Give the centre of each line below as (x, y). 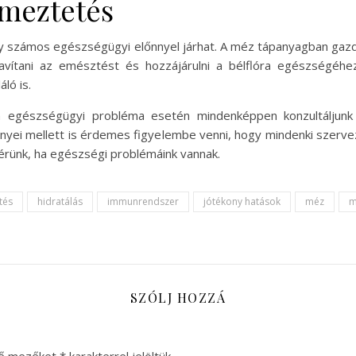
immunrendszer (143, 201)
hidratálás (60, 201)
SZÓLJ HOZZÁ (178, 298)
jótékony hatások (242, 201)
